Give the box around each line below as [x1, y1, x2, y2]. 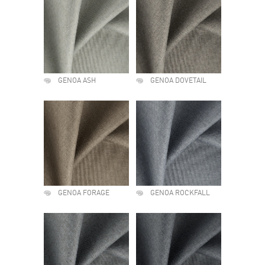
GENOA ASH [58, 77, 96, 85]
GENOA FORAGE [58, 190, 109, 197]
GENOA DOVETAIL [150, 77, 206, 85]
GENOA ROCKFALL [150, 190, 210, 197]
